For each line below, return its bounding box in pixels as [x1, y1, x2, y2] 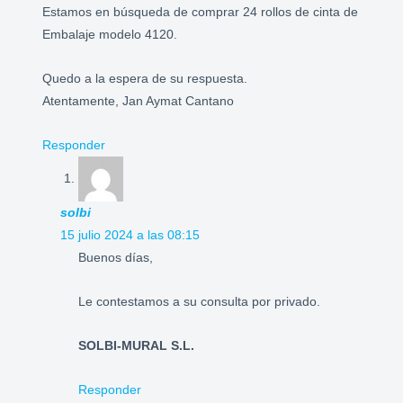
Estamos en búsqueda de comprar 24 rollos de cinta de [42, 5, 359, 20]
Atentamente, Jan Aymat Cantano [42, 94, 235, 109]
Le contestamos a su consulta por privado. [78, 294, 321, 309]
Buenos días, [78, 251, 154, 265]
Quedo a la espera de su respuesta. [42, 72, 248, 86]
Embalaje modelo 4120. [42, 28, 178, 42]
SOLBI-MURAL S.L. [78, 338, 195, 353]
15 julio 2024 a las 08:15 [60, 228, 201, 243]
